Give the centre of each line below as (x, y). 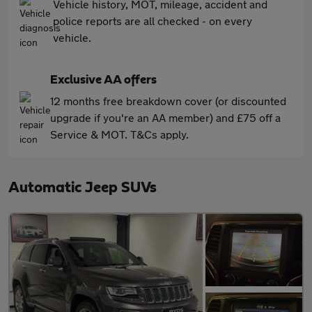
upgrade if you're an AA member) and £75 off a (165, 117)
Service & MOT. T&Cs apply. (119, 134)
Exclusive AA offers (103, 80)
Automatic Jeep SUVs (83, 187)
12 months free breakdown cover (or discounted (168, 100)
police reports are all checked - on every (153, 20)
